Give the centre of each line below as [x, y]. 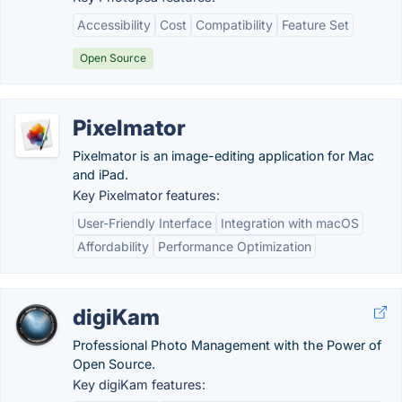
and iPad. [100, 175]
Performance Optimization [235, 246]
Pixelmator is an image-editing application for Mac [223, 156]
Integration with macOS [290, 223]
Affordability [113, 246]
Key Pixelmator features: [146, 195]
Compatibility [234, 25]
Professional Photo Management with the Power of [227, 345]
